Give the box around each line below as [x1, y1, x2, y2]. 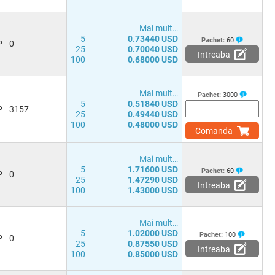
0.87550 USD [128, 239, 178, 249]
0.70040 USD [128, 44, 178, 54]
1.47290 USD [128, 175, 178, 185]
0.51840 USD [128, 99, 178, 109]
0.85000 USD [128, 249, 178, 259]
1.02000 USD [128, 228, 178, 238]
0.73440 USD [128, 34, 178, 44]
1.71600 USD [128, 165, 178, 174]
